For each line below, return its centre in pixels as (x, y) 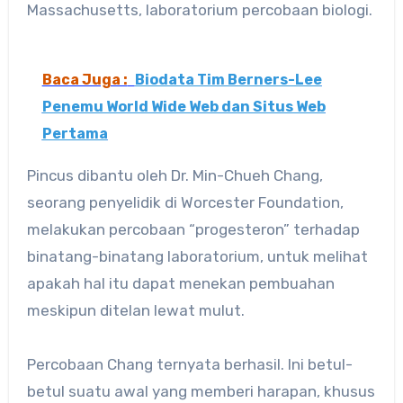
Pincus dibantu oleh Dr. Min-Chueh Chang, (175, 176)
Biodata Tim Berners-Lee (228, 80)
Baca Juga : (85, 80)
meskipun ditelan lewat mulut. (135, 311)
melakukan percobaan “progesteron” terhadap (193, 230)
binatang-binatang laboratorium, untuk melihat (197, 257)
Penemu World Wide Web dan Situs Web (184, 107)
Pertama (75, 134)
